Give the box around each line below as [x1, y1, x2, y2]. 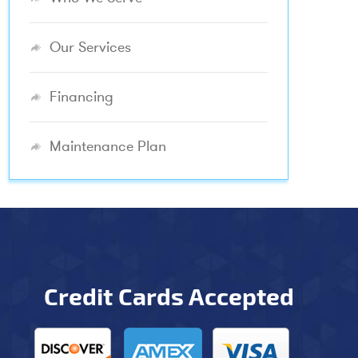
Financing [50, 86, 113, 107]
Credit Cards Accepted [44, 281, 294, 310]
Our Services [50, 37, 131, 58]
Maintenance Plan [50, 136, 166, 157]
